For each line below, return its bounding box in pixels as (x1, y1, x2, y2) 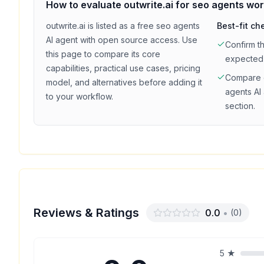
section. (225, 101, 255, 111)
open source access (95, 35, 178, 45)
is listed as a (85, 21, 137, 31)
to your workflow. (46, 91, 113, 101)
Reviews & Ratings (34, 206, 139, 220)
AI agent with (46, 35, 95, 45)
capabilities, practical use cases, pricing (46, 63, 200, 73)
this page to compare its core (46, 49, 160, 59)
